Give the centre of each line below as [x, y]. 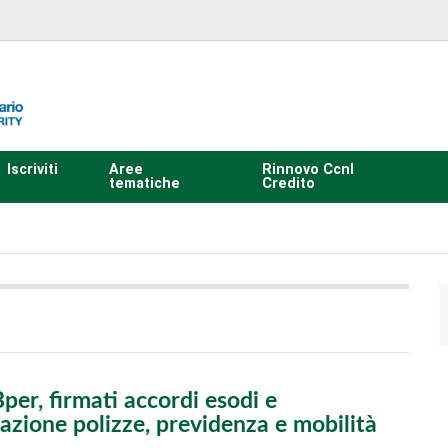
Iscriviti [32, 169]
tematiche [144, 183]
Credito [288, 183]
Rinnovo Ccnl [307, 169]
